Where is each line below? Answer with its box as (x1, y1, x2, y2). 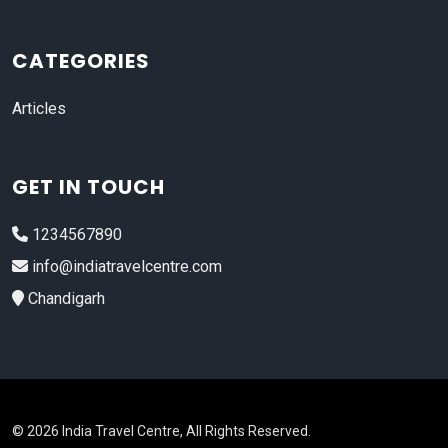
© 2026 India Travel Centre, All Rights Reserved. (12, 423, 311, 439)
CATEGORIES (12, 47, 150, 75)
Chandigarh (24, 289, 105, 308)
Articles (12, 99, 66, 118)
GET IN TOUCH (12, 173, 165, 201)
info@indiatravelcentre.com (28, 257, 222, 276)
